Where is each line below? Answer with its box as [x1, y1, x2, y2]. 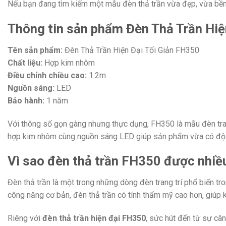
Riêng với [8, 213, 42, 223]
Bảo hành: [8, 95, 44, 105]
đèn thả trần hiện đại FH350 [42, 213, 146, 223]
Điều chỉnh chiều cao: [8, 70, 87, 80]
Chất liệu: [8, 58, 42, 68]
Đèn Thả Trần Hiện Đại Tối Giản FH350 [63, 45, 199, 55]
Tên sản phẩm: [8, 45, 63, 55]
